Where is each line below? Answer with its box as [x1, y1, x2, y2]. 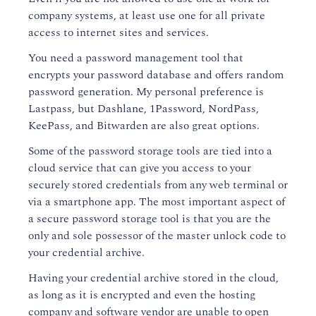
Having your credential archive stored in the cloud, [28, 269, 279, 287]
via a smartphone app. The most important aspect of [28, 193, 285, 211]
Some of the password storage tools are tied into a [28, 142, 272, 160]
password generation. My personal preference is [28, 83, 264, 101]
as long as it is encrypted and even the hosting [28, 286, 255, 304]
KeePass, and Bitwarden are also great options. [28, 117, 260, 135]
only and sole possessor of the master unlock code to [28, 227, 286, 245]
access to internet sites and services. [28, 24, 209, 42]
